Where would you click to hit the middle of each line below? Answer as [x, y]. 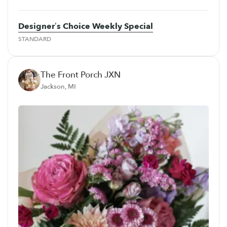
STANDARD [35, 39]
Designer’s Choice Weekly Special [86, 26]
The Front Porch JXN [81, 74]
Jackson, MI [58, 86]
